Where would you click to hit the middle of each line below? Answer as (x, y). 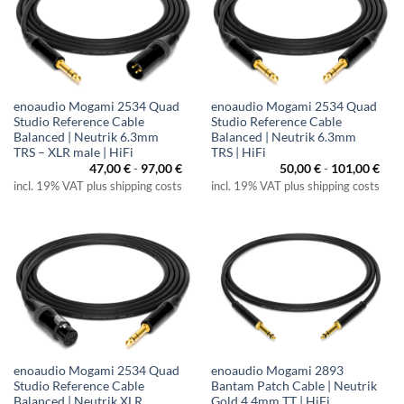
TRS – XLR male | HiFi (73, 152)
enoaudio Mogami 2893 (277, 370)
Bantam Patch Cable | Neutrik (294, 386)
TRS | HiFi (238, 152)
